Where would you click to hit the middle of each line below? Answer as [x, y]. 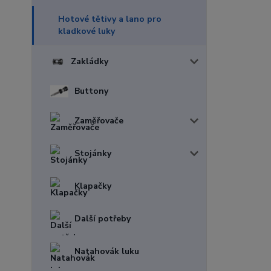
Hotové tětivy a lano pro [110, 19]
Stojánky [93, 153]
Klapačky [93, 186]
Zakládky [90, 61]
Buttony [91, 91]
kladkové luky [87, 31]
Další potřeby [103, 219]
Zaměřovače [99, 121]
